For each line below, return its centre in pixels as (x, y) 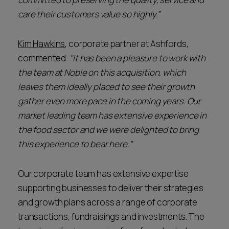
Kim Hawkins (42, 44)
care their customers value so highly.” (89, 14)
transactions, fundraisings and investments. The (111, 216)
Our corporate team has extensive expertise (103, 174)
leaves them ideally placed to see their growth (107, 87)
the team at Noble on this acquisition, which (102, 72)
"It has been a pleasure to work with (138, 58)
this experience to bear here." (75, 144)
